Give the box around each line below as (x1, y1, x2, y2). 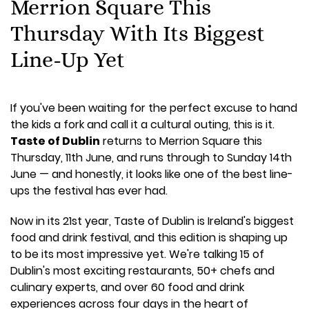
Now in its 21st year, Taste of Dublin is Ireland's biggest (10, 213, 294, 229)
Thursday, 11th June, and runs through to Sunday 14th (10, 150, 292, 166)
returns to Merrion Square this (100, 133, 262, 149)
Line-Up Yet (10, 47, 125, 72)
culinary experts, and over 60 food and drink (10, 279, 244, 295)
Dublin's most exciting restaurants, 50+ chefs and (10, 263, 275, 279)
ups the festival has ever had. (10, 183, 168, 199)
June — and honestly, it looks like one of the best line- (10, 166, 293, 182)
